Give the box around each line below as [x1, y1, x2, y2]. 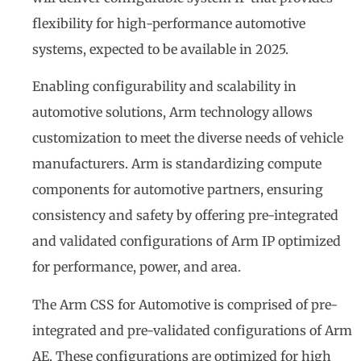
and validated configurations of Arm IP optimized [32, 233, 341, 250]
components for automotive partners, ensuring [32, 181, 323, 198]
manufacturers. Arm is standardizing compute [32, 156, 322, 172]
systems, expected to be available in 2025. [32, 40, 288, 57]
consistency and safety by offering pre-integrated [32, 207, 338, 224]
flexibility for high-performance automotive [32, 15, 305, 31]
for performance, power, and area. [32, 259, 241, 276]
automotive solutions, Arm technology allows [32, 104, 313, 121]
